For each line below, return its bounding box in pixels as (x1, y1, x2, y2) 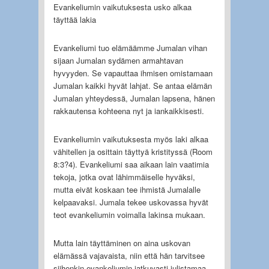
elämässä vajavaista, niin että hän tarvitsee (53, 249, 205, 261)
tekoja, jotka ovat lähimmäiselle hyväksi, (53, 171, 195, 183)
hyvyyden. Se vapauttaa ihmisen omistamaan (53, 67, 213, 79)
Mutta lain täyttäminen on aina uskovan (53, 237, 190, 249)
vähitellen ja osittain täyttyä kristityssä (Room (53, 145, 213, 157)
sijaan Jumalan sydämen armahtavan (53, 54, 183, 66)
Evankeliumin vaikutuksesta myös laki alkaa (53, 133, 208, 145)
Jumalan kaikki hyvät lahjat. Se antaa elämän (53, 79, 212, 91)
